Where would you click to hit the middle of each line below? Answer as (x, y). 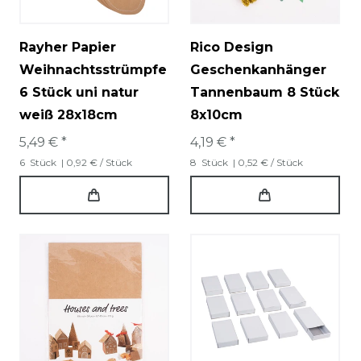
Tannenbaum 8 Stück (265, 93)
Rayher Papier (68, 48)
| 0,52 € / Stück (267, 163)
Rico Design (232, 48)
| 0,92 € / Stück (95, 163)
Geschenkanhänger (258, 70)
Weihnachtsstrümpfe (93, 70)
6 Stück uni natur (79, 93)
